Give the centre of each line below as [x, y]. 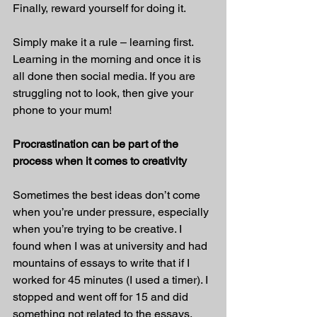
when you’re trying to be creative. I [99, 229]
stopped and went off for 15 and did [102, 297]
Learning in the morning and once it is [108, 59]
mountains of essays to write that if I [103, 263]
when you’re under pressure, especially [112, 212]
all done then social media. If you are [105, 76]
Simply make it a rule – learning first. [104, 42]
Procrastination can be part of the [97, 144]
